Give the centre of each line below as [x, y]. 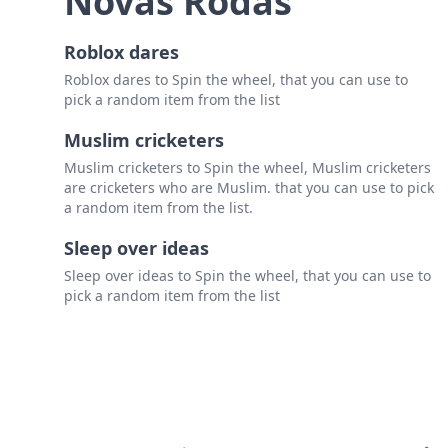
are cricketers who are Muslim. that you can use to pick [249, 188]
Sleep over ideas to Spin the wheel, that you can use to [247, 276]
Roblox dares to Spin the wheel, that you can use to [236, 80]
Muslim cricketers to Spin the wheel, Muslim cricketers [247, 168]
